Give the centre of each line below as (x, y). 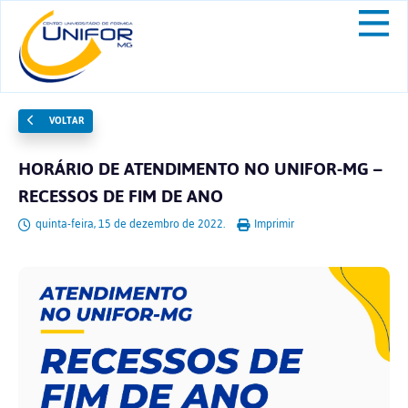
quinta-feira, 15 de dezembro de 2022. (130, 224)
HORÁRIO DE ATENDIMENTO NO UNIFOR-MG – (200, 169)
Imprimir (273, 224)
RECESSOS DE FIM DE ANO (121, 196)
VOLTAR (65, 121)
